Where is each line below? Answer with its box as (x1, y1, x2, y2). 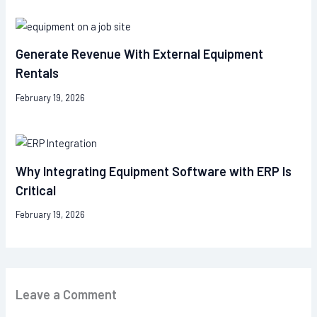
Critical (16, 182, 57, 198)
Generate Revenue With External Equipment (16, 46, 264, 62)
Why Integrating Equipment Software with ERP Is (16, 163, 292, 179)
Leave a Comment (16, 286, 117, 302)
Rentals (16, 65, 59, 81)
